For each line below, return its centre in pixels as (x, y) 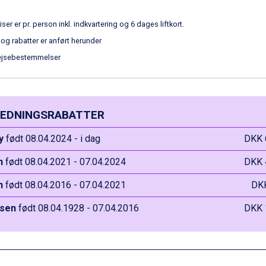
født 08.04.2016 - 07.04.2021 (64, 185)
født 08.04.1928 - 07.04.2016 (77, 208)
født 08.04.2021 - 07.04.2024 (64, 162)
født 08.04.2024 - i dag (52, 139)
